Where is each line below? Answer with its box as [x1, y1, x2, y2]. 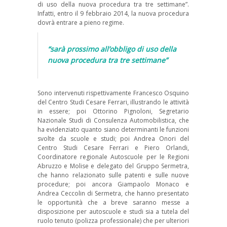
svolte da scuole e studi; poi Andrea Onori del [37, 134, 189, 143]
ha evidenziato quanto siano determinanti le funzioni [37, 125, 189, 134]
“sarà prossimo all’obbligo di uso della [48, 44, 176, 54]
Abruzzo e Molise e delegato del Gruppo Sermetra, [37, 161, 189, 170]
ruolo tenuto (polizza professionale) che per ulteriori [37, 216, 189, 225]
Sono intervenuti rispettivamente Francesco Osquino [37, 88, 189, 97]
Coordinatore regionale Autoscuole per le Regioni [37, 152, 189, 161]
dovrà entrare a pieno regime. [37, 18, 124, 27]
